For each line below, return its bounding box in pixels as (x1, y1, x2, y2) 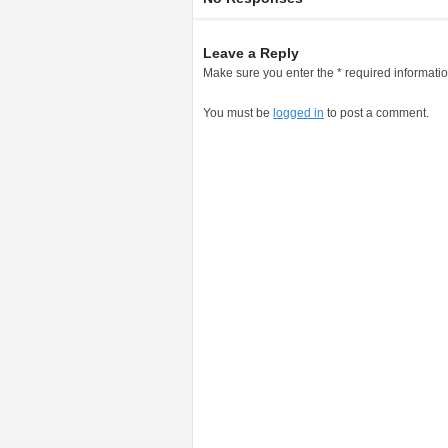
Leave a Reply (203, 45, 299, 61)
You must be (203, 106, 273, 120)
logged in (273, 106, 324, 120)
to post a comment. (324, 106, 429, 120)
